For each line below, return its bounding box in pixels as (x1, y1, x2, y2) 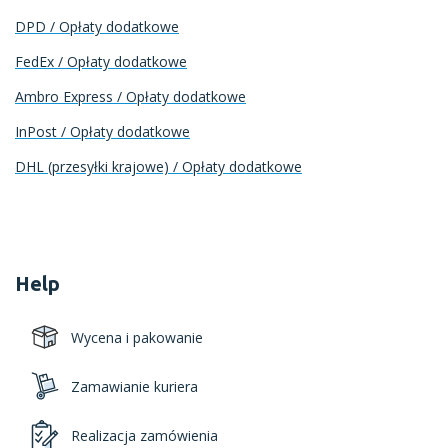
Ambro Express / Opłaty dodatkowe (15, 87, 246, 106)
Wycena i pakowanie (71, 327, 203, 347)
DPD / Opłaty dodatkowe (15, 17, 179, 36)
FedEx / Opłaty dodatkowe (15, 52, 187, 71)
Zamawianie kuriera (71, 376, 198, 396)
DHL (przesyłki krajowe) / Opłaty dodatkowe (15, 157, 302, 176)
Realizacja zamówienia (71, 425, 218, 445)
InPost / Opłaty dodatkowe (15, 122, 190, 141)
